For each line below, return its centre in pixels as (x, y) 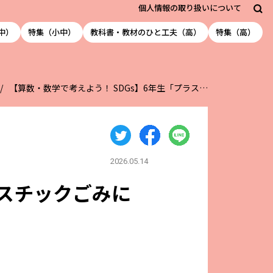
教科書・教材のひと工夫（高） (146, 32)
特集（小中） (52, 32)
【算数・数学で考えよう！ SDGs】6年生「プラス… (108, 88)
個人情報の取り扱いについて (190, 7)
